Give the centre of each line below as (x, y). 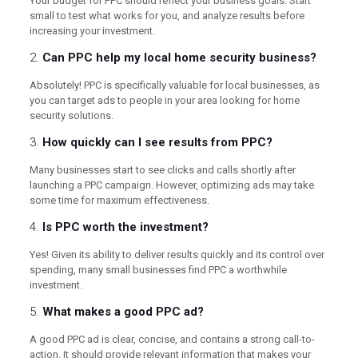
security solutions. (71, 115)
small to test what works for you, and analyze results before (167, 15)
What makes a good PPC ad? (123, 311)
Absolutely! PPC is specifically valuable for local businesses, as (174, 85)
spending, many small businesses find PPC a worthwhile (158, 269)
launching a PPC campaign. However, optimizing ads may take (171, 185)
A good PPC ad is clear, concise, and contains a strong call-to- (172, 339)
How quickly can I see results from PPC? (157, 142)
